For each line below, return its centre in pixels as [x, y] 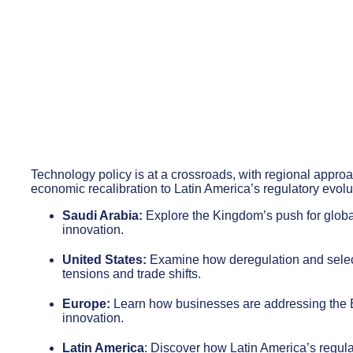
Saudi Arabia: [102, 216]
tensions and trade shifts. [132, 274]
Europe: [86, 304]
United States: [104, 260]
